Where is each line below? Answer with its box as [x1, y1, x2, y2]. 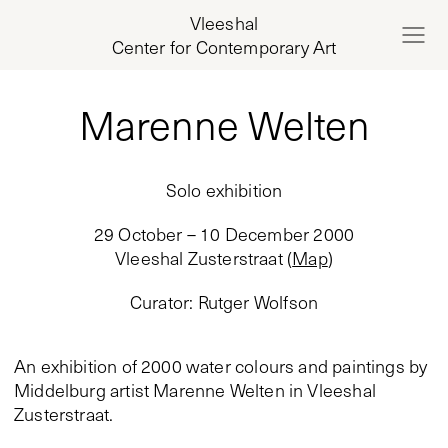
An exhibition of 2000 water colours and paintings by [14, 354, 428, 378]
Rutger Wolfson [197, 290, 319, 314]
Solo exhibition [165, 178, 283, 202]
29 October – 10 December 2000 [93, 222, 355, 246]
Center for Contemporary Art [111, 35, 337, 59]
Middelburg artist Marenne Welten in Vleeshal [14, 378, 376, 402]
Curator [129, 290, 190, 314]
